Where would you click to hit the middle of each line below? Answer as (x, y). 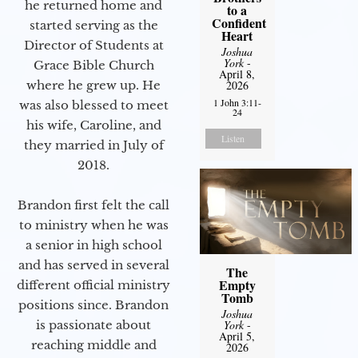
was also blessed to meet (93, 105)
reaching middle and (93, 344)
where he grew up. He (93, 85)
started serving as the (93, 25)
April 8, (237, 74)
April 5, (237, 336)
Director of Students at (93, 45)
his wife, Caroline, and (93, 125)
